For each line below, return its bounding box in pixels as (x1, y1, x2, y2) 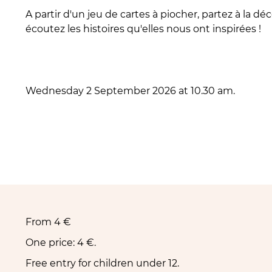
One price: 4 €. (25, 237, 96, 248)
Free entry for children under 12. (25, 257, 179, 269)
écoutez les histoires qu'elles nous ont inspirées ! (25, 23, 261, 35)
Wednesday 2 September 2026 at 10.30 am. (25, 85, 235, 97)
